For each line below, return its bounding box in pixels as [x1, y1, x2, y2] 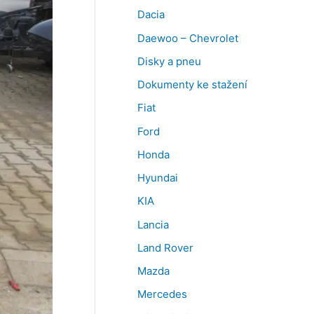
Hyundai [137, 171, 178, 185]
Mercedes [137, 287, 187, 301]
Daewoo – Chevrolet [137, 31, 238, 45]
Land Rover [137, 240, 193, 254]
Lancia [137, 217, 169, 231]
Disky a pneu [137, 54, 201, 68]
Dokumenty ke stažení [137, 78, 247, 92]
